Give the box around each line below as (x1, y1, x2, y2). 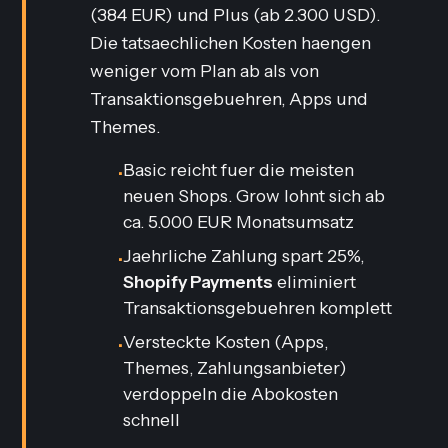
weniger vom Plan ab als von (90, 60, 320, 81)
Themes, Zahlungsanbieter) (123, 357, 348, 378)
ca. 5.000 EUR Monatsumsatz (123, 211, 355, 232)
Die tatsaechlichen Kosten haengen (90, 32, 372, 53)
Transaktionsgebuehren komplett (123, 297, 393, 318)
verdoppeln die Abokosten (123, 383, 339, 404)
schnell (123, 409, 181, 430)
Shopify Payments (123, 271, 274, 292)
